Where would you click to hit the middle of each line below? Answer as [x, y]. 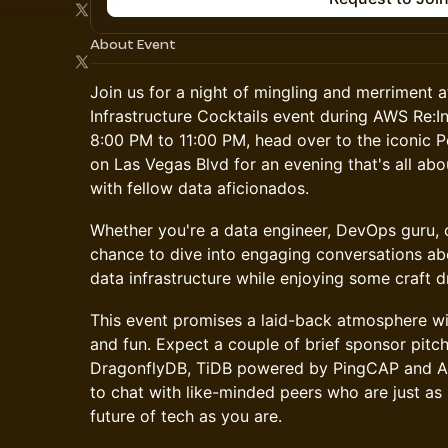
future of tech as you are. [186, 416]
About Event [133, 44]
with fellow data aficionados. [199, 188]
